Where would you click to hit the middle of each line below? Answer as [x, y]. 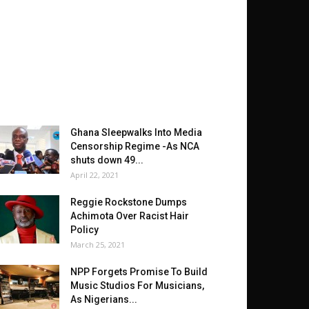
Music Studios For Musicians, [137, 286]
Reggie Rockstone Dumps [129, 202]
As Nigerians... [104, 300]
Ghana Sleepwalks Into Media [136, 133]
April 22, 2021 [94, 175]
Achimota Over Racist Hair [130, 216]
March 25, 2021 [98, 245]
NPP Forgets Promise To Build [139, 272]
